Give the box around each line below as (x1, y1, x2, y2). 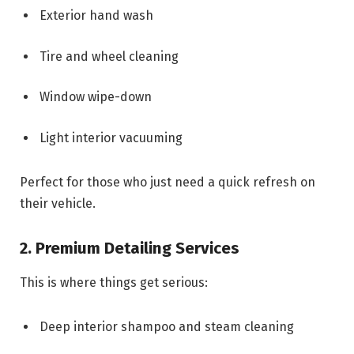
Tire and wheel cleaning (40, 48, 179, 64)
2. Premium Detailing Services (20, 238, 239, 258)
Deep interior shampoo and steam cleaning (40, 318, 294, 334)
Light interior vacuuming (40, 130, 183, 146)
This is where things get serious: (20, 274, 208, 290)
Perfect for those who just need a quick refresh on (20, 174, 315, 190)
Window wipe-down (40, 89, 152, 105)
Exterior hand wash (40, 8, 153, 24)
